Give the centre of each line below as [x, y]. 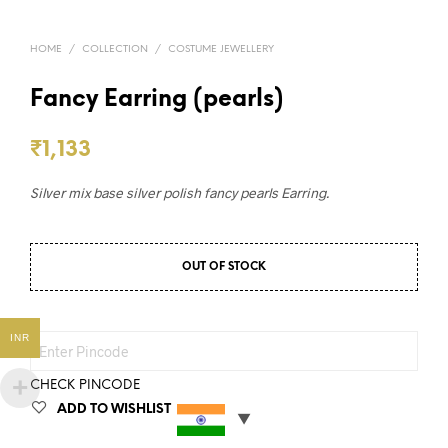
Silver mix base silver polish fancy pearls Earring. [179, 193]
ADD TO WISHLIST [114, 410]
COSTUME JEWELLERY [221, 50]
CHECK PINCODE [85, 386]
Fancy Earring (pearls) [157, 100]
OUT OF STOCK [224, 267]
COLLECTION [115, 50]
